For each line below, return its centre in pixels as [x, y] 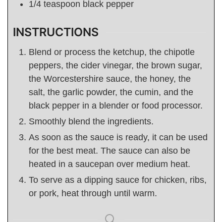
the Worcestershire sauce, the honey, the [110, 79]
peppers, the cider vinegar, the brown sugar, [115, 65]
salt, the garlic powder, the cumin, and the [111, 92]
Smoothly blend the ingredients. [91, 121]
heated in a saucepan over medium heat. [111, 164]
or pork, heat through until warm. [93, 193]
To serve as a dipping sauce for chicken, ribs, [118, 180]
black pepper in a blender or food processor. [117, 105]
